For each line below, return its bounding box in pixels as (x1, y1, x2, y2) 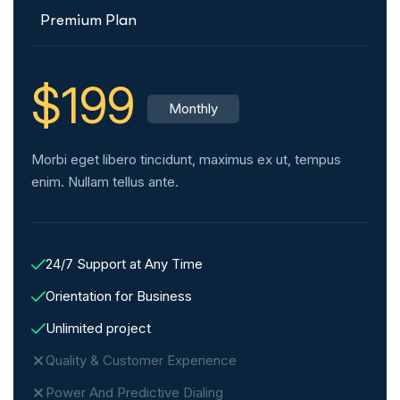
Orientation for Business (46, 287, 192, 305)
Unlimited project (46, 320, 151, 337)
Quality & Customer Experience (46, 352, 237, 370)
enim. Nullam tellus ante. (31, 173, 179, 191)
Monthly (169, 100, 218, 118)
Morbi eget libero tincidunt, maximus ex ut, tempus (31, 151, 341, 169)
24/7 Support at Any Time (46, 255, 203, 273)
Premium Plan (40, 12, 137, 29)
